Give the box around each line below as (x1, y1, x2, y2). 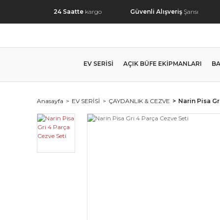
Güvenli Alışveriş (130, 8, 182, 15)
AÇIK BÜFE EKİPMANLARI (123, 60, 202, 67)
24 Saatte (54, 8, 83, 15)
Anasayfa (37, 97, 63, 105)
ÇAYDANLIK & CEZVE (109, 97, 170, 105)
